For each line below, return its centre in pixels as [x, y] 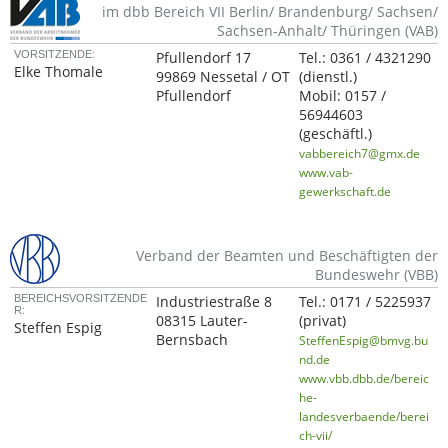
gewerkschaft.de [345, 191]
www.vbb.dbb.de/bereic [364, 378]
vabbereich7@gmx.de [360, 153]
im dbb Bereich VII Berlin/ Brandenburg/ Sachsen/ [270, 11]
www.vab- [326, 172]
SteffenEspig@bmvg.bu [364, 340]
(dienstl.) [328, 76]
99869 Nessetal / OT [223, 76]
